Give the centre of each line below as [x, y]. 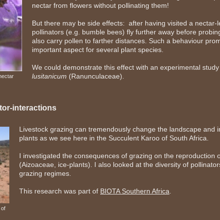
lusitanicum [49, 76]
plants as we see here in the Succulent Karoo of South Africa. [114, 138]
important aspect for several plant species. [98, 50]
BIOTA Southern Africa [135, 191]
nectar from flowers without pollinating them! [100, 5]
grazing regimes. [45, 173]
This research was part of [60, 191]
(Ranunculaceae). [96, 76]
